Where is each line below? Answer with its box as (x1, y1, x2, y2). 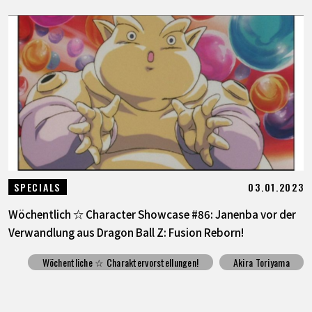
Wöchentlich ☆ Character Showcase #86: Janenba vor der (8, 205, 296, 221)
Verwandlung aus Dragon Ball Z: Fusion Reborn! (8, 224, 244, 240)
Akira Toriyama (233, 254, 290, 270)
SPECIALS (14, 179, 61, 194)
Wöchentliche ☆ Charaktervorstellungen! (42, 254, 199, 270)
